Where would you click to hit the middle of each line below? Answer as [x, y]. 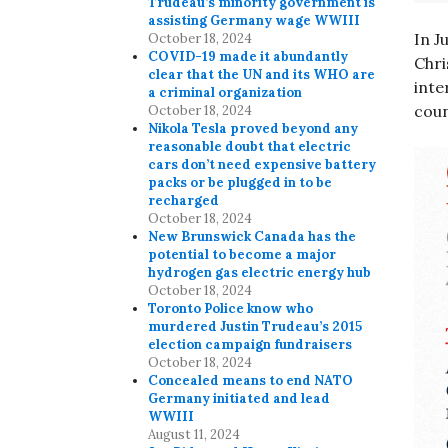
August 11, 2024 [194, 435]
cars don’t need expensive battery [262, 165]
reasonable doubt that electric [250, 147]
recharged [184, 201]
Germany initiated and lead [239, 399]
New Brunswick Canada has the [252, 237]
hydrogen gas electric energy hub [260, 273]
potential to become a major [242, 255]
